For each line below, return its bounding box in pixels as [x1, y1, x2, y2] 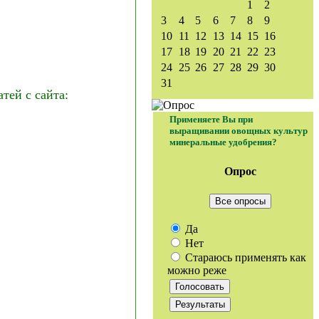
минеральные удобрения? [169, 137, 277, 147]
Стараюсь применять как [182, 251, 306, 263]
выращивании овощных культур [169, 125, 308, 136]
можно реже [167, 263, 226, 276]
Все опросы [215, 195, 266, 206]
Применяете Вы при [169, 114, 253, 125]
